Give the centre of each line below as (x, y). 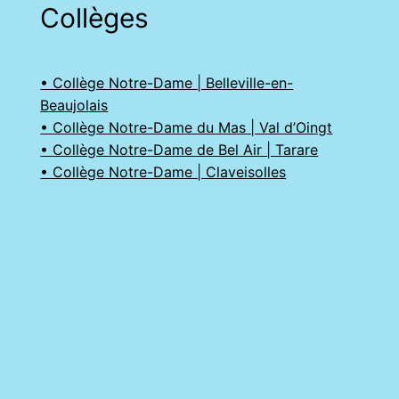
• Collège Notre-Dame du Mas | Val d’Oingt (187, 127)
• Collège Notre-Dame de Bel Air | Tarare (179, 149)
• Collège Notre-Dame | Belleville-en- (167, 82)
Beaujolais (74, 105)
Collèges (95, 18)
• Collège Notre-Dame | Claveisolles (163, 171)
